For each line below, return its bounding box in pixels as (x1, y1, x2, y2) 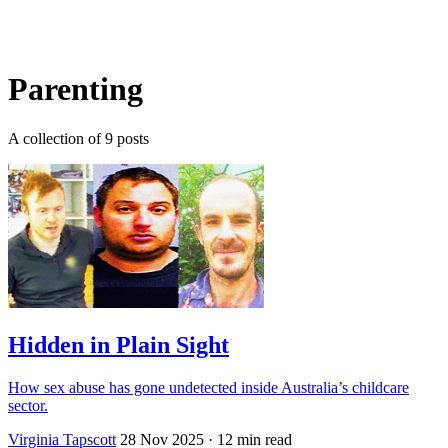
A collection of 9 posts (8, 129, 149, 147)
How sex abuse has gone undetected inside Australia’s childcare (8, 378, 409, 396)
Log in (9, 30, 51, 48)
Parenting (8, 71, 143, 108)
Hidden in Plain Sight (8, 331, 229, 358)
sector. (8, 396, 48, 414)
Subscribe (57, 30, 119, 48)
